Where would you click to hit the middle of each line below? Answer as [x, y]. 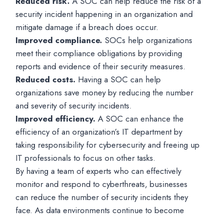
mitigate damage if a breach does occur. [87, 27]
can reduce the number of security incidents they [102, 197]
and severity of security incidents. [74, 106]
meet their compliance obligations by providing [99, 53]
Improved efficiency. [55, 119]
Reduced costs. [46, 79]
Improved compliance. [59, 40]
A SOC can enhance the [139, 119]
